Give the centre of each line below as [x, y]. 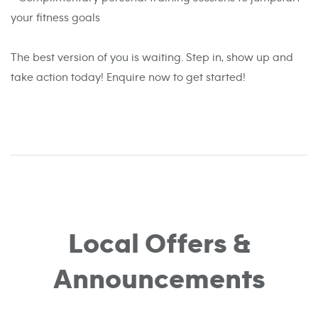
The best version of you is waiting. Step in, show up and [152, 58]
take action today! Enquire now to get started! [128, 78]
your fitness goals [55, 18]
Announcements [159, 280]
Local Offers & [159, 245]
